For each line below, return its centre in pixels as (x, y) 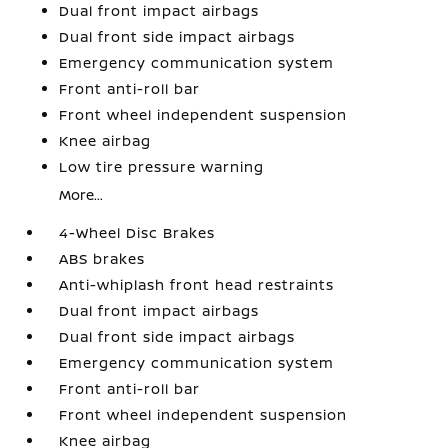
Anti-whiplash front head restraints (197, 284)
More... (81, 194)
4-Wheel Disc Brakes (137, 232)
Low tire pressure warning (162, 166)
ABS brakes (102, 258)
